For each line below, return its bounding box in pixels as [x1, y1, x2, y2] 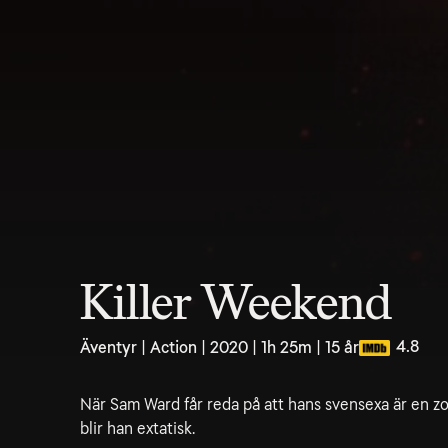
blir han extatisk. [80, 419, 195, 438]
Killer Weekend [80, 275, 392, 331]
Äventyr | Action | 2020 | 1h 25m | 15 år [80, 338, 359, 357]
